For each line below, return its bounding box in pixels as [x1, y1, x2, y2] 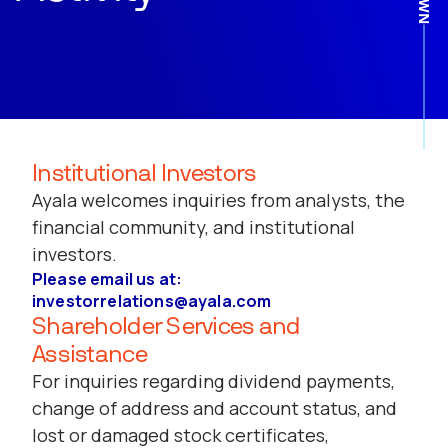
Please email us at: [32, 268, 183, 290]
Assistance [32, 339, 147, 368]
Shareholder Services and [32, 311, 301, 340]
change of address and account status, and [32, 396, 397, 420]
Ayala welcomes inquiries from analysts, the [32, 188, 405, 212]
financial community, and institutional [32, 215, 355, 239]
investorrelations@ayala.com [32, 290, 272, 312]
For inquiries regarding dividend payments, [32, 369, 395, 393]
